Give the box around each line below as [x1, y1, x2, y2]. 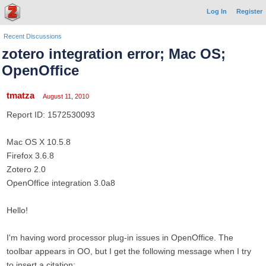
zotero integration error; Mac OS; [2, 46, 226, 62]
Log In [207, 8, 227, 15]
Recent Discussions [4, 33, 62, 40]
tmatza [7, 90, 34, 100]
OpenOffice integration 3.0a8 [7, 178, 115, 188]
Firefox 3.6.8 [7, 151, 54, 160]
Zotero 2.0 [7, 164, 46, 174]
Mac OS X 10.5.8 [7, 137, 71, 147]
